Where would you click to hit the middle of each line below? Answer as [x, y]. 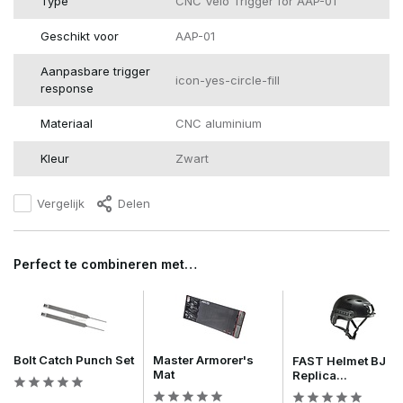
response [67, 89]
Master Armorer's [203, 360]
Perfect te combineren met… [105, 264]
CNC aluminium [218, 124]
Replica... [320, 376]
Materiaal [67, 124]
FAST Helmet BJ [339, 361]
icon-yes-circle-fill [227, 80]
